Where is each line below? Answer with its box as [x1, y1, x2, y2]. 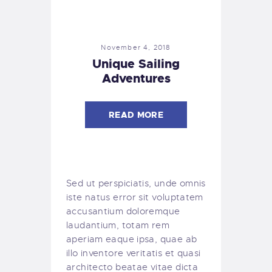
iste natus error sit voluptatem [66, 191, 203, 203]
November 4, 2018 [101, 42, 171, 52]
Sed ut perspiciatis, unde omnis [66, 177, 206, 189]
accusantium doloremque [66, 205, 180, 217]
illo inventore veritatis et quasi [66, 247, 201, 259]
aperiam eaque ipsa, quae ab [66, 233, 197, 245]
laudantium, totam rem [66, 219, 169, 231]
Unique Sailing [92, 55, 180, 72]
